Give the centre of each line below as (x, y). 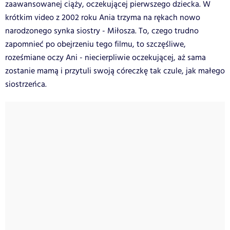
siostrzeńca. (26, 84)
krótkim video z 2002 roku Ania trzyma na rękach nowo (103, 17)
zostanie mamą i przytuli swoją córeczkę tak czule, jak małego (115, 71)
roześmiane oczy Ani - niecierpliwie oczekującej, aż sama (106, 57)
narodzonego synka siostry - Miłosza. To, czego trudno (102, 31)
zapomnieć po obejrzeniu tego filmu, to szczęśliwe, (95, 44)
